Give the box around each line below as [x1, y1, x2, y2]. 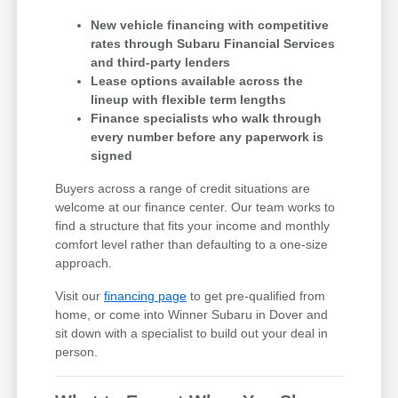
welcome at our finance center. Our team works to [55, 199, 336, 214]
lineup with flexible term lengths [91, 92, 287, 107]
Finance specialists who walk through [91, 110, 322, 125]
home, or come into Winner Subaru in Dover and [55, 306, 329, 322]
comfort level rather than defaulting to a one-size [55, 236, 329, 251]
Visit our [55, 288, 105, 303]
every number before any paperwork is [91, 129, 324, 144]
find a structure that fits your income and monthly [55, 218, 330, 233]
